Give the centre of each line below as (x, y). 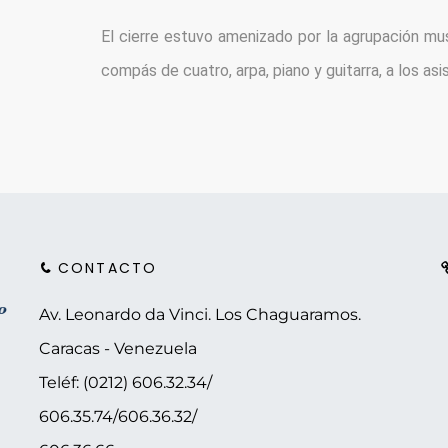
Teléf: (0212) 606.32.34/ (125, 382)
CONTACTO (104, 267)
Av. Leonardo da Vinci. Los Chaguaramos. (199, 314)
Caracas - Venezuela (117, 348)
